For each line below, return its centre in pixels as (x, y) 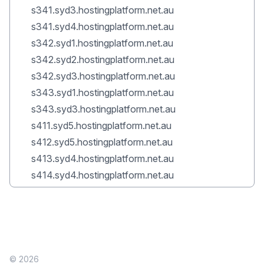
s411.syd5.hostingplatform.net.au (101, 126)
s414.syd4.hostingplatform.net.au (103, 175)
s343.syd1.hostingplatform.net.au (103, 93)
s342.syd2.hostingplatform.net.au (103, 60)
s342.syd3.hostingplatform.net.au (103, 76)
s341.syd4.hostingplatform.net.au (103, 27)
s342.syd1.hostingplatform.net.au (102, 43)
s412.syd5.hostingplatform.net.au (102, 142)
